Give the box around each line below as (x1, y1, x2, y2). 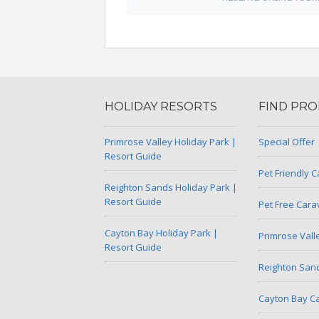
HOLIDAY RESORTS (105, 100, 217, 113)
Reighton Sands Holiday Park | (105, 181, 237, 194)
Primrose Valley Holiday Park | (105, 135, 236, 148)
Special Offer (258, 135, 315, 148)
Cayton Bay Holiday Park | (105, 226, 218, 239)
